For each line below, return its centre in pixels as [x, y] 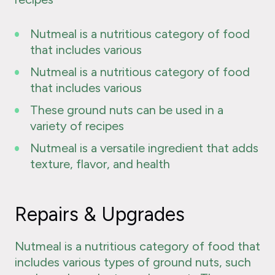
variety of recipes [77, 126]
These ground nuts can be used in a [127, 110]
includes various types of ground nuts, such [133, 262]
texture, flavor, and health [100, 164]
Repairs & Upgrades [100, 215]
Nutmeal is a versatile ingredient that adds [144, 148]
